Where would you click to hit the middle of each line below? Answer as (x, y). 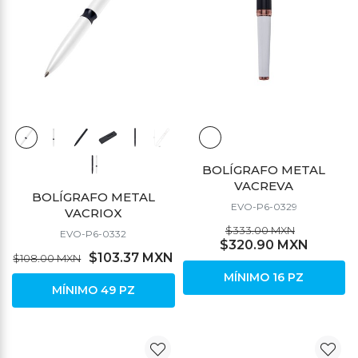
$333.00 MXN (260, 230)
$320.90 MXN (264, 245)
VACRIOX (93, 213)
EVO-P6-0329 (264, 206)
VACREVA (264, 185)
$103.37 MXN (131, 257)
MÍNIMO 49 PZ (93, 290)
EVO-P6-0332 (93, 233)
